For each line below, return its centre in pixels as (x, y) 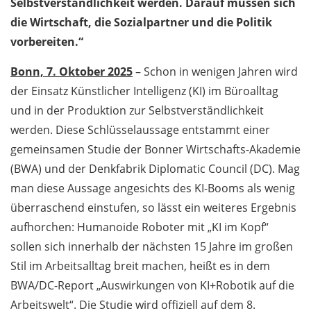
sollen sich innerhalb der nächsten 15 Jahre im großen (152, 247)
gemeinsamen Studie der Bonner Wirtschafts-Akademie (155, 150)
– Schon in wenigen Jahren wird (215, 72)
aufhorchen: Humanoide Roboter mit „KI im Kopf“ (140, 227)
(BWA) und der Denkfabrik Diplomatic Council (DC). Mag (155, 169)
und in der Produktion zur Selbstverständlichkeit (137, 111)
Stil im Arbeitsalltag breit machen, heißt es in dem (140, 266)
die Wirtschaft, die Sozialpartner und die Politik (141, 23)
